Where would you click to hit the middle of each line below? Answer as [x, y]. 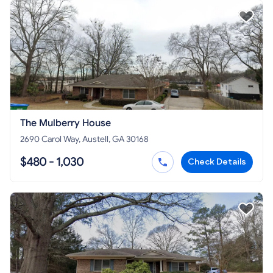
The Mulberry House [66, 123]
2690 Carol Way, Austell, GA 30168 [84, 140]
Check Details [217, 162]
